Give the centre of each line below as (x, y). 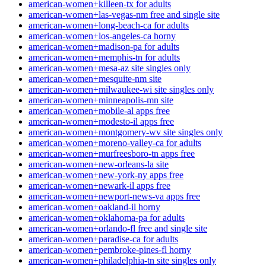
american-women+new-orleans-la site (99, 164)
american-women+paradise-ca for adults (103, 239)
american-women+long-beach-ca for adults (109, 26)
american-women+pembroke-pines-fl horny (110, 250)
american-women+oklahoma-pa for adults (107, 218)
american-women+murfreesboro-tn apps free (112, 154)
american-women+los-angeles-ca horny (102, 36)
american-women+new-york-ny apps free (106, 175)
